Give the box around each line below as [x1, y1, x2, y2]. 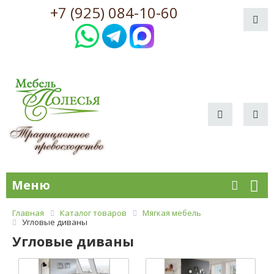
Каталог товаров [60, 207, 127, 219]
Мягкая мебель [143, 207, 201, 219]
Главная [12, 207, 44, 219]
